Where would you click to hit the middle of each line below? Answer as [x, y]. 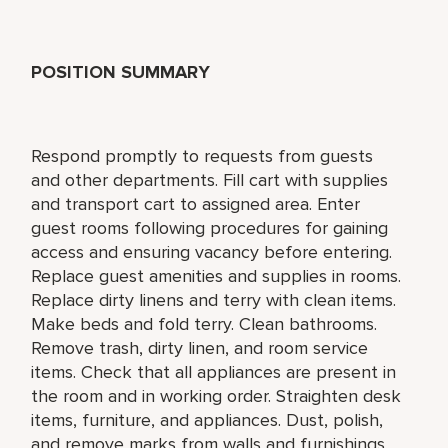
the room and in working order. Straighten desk [216, 395]
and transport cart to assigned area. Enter [196, 203]
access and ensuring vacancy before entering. [212, 251]
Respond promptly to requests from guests [202, 155]
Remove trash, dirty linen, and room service [200, 347]
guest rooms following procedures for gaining [210, 227]
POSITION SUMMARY [121, 71]
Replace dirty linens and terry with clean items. [214, 299]
